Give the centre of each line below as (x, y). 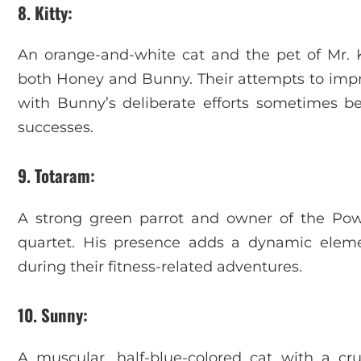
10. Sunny (50, 315)
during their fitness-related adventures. (160, 267)
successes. (56, 128)
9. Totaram (54, 176)
